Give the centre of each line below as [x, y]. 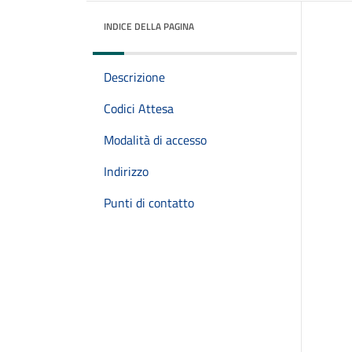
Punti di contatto [149, 203]
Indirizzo [126, 171]
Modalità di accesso [155, 140]
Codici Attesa [139, 108]
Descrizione [134, 77]
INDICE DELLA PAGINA [149, 26]
